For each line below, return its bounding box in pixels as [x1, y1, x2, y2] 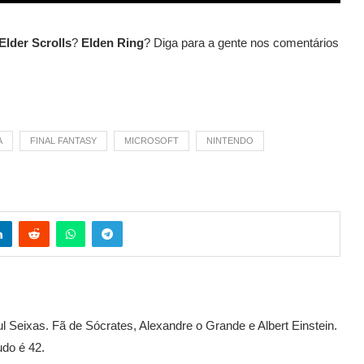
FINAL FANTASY [30, 135, 97, 145]
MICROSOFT [124, 135, 179, 145]
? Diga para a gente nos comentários [144, 35, 339, 50]
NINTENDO [206, 135, 253, 145]
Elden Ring [81, 35, 144, 50]
